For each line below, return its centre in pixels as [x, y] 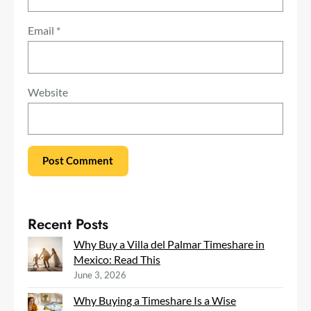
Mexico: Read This [117, 259]
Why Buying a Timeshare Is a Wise [155, 300]
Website [48, 92]
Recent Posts [68, 224]
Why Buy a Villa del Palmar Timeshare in [169, 244]
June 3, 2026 [100, 275]
